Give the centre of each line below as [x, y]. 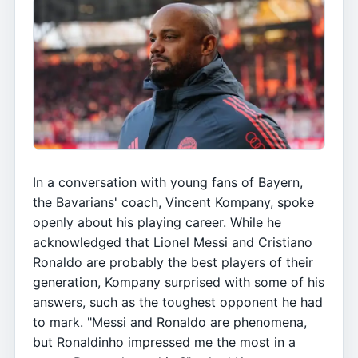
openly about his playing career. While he [157, 222]
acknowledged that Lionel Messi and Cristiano [173, 242]
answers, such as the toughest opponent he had [178, 302]
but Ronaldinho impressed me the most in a [164, 342]
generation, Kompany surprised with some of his [179, 282]
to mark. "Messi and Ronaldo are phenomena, [170, 322]
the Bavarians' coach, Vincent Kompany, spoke [173, 202]
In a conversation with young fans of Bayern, [168, 182]
